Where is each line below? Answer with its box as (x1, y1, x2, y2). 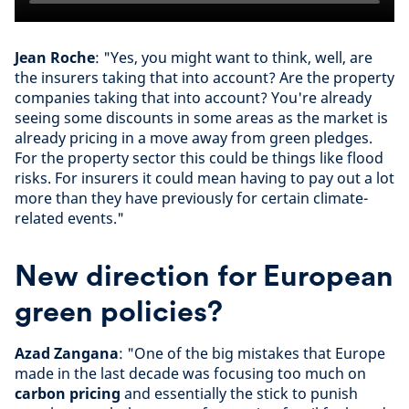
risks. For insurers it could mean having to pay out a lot (15, 168, 394, 188)
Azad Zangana (15, 343, 119, 363)
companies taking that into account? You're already (15, 88, 372, 108)
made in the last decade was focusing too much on (15, 363, 366, 383)
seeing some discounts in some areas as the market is (15, 108, 388, 128)
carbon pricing (15, 383, 121, 404)
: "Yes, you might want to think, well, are (95, 47, 372, 68)
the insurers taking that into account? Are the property (15, 68, 394, 88)
